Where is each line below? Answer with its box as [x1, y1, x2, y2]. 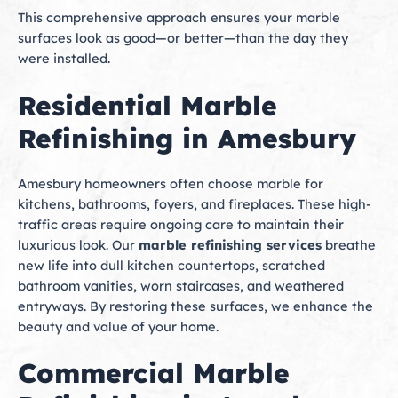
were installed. [18, 50, 110, 68]
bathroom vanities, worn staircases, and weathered [18, 276, 344, 294]
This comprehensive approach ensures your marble [18, 9, 340, 27]
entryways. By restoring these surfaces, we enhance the [18, 297, 373, 314]
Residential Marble [18, 88, 277, 123]
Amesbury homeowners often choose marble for [18, 174, 323, 192]
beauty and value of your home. [18, 317, 219, 335]
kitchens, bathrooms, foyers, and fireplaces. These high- [18, 195, 371, 212]
